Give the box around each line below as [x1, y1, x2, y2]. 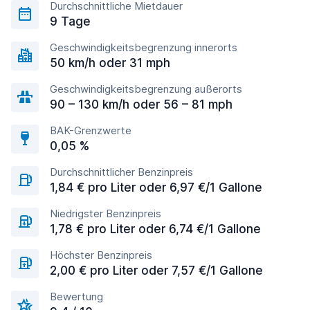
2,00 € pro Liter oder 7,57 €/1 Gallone [50, 264, 263, 277]
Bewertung [50, 290, 103, 303]
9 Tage [50, 15, 91, 28]
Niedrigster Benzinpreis [50, 207, 161, 220]
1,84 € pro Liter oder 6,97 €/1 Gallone [50, 181, 262, 194]
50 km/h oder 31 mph [50, 56, 170, 70]
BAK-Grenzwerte [50, 124, 131, 137]
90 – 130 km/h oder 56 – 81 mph [50, 98, 232, 111]
